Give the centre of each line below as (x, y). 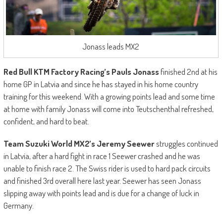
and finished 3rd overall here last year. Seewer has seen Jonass (102, 180)
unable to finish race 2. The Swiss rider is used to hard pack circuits (107, 168)
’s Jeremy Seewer (122, 143)
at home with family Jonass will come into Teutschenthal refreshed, (108, 109)
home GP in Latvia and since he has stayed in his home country (101, 84)
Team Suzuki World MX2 (46, 143)
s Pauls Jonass (133, 71)
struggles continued (186, 143)
